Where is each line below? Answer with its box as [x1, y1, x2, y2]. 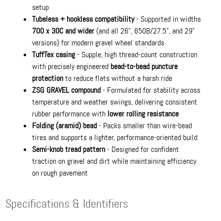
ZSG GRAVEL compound [32, 85, 101, 96]
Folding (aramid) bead [32, 120, 97, 131]
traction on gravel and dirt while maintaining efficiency [32, 156, 197, 167]
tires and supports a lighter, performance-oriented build [32, 132, 198, 143]
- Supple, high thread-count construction [75, 49, 198, 60]
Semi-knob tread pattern [32, 144, 106, 155]
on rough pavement [32, 168, 88, 179]
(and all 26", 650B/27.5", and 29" [94, 26, 195, 37]
